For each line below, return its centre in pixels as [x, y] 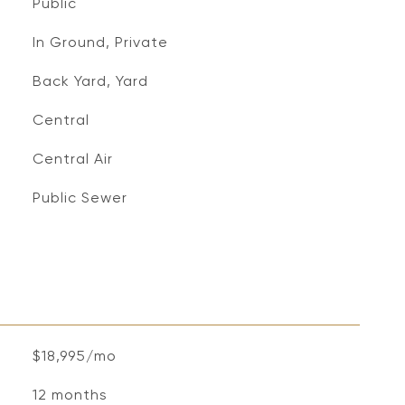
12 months [70, 395]
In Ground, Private [100, 42]
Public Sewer [80, 198]
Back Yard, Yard [90, 81]
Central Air [72, 159]
